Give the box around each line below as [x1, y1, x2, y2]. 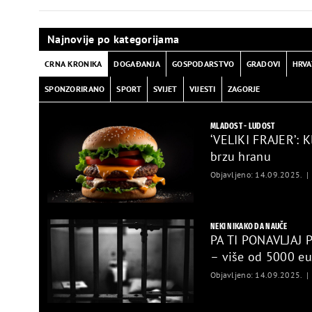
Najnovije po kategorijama [47, 32, 180, 46]
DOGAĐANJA [114, 58, 161, 69]
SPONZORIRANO [45, 84, 105, 94]
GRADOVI [246, 58, 281, 69]
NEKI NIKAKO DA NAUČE [210, 221, 288, 231]
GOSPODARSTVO [172, 58, 235, 69]
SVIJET [153, 84, 178, 94]
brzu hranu [210, 148, 271, 164]
